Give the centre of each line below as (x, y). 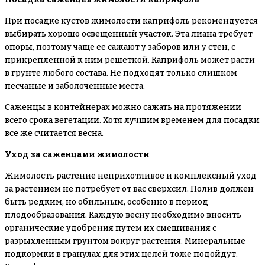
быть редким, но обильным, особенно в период (106, 202)
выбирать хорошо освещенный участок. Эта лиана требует (129, 34)
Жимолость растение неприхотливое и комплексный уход (131, 176)
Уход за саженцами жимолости (77, 155)
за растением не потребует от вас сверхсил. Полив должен (129, 189)
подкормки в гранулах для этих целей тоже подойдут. (121, 254)
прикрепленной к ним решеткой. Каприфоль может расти (130, 60)
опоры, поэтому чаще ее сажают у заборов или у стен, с (120, 47)
